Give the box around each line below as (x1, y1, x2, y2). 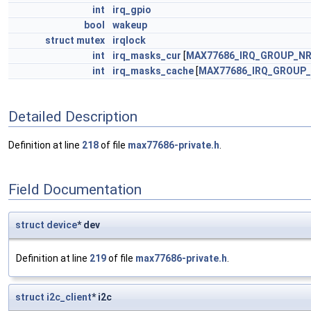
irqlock (112, 35, 146, 46)
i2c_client (47, 292, 92, 303)
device (47, 219, 77, 231)
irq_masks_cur (112, 50, 181, 61)
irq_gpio (112, 4, 151, 15)
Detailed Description (8, 108, 137, 125)
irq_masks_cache (112, 65, 194, 76)
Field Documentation (8, 180, 142, 198)
